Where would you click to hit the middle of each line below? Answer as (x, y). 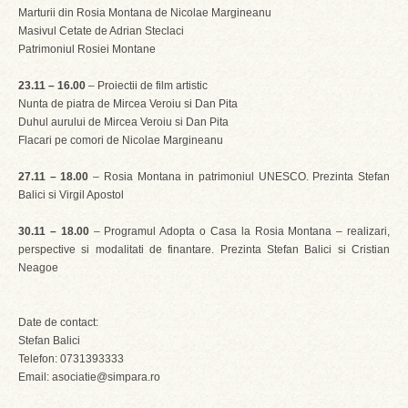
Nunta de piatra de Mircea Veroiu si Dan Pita (128, 104)
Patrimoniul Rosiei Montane (87, 49)
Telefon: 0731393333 (71, 359)
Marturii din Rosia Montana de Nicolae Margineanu (145, 13)
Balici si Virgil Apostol (72, 195)
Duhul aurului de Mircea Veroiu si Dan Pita (123, 122)
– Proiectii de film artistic (147, 86)
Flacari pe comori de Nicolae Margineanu (121, 140)
